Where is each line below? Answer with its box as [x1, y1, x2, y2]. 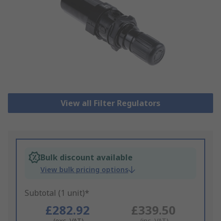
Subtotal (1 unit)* [25, 187, 89, 199]
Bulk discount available [40, 152, 133, 163]
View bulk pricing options [40, 165, 128, 175]
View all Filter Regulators [60, 98, 160, 109]
